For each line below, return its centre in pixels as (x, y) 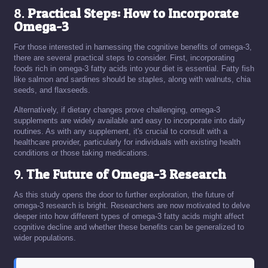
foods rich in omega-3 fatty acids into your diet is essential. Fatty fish (134, 68)
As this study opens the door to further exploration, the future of (124, 195)
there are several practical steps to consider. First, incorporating (124, 58)
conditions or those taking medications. (82, 153)
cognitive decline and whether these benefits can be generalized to (129, 227)
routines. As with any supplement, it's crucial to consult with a (121, 131)
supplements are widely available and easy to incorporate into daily (130, 121)
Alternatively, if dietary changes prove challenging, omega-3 (117, 110)
